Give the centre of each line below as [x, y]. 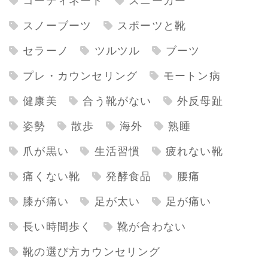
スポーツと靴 [152, 26]
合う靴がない [117, 101]
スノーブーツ [57, 26]
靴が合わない [152, 227]
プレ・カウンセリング [80, 76]
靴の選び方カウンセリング [92, 252]
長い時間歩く [57, 227]
